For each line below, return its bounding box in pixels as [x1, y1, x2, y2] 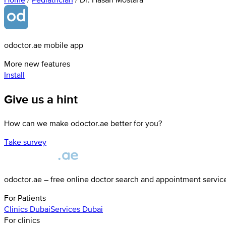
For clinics [4, 215, 40, 225]
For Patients [4, 193, 46, 203]
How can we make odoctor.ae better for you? [4, 119, 162, 128]
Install [4, 70, 25, 80]
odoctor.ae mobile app [4, 40, 83, 50]
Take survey [4, 137, 46, 147]
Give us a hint [4, 90, 78, 108]
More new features [4, 59, 70, 69]
